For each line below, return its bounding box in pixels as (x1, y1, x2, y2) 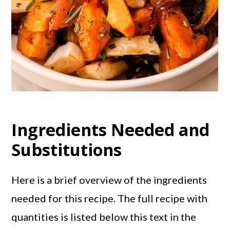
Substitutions (11, 138, 122, 162)
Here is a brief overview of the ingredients (11, 174, 207, 186)
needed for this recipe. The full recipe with (11, 192, 208, 205)
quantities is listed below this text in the (11, 210, 197, 223)
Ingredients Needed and (11, 118, 210, 142)
